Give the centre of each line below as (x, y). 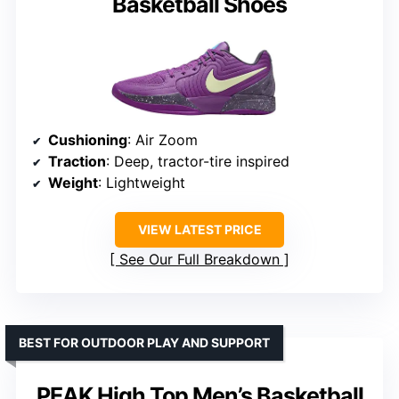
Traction (77, 161)
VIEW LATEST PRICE (199, 229)
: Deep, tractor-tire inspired (198, 161)
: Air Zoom (163, 139)
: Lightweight (142, 182)
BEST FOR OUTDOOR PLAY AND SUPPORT (144, 342)
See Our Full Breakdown (199, 259)
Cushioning (88, 139)
